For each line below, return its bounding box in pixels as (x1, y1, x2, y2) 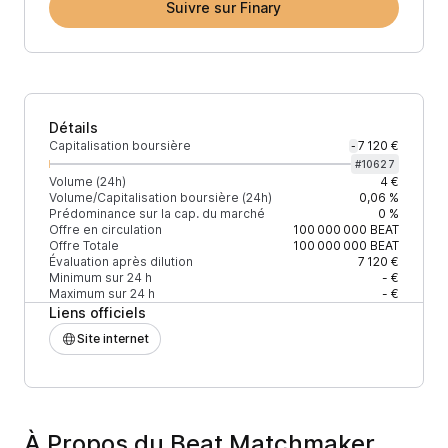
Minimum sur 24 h (49, 270, 152, 285)
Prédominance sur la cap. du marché (49, 206, 265, 221)
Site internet (77, 331, 149, 346)
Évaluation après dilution (49, 254, 193, 269)
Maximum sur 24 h (49, 286, 155, 301)
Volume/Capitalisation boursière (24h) (49, 190, 272, 205)
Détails (49, 119, 98, 136)
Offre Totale (49, 238, 119, 253)
